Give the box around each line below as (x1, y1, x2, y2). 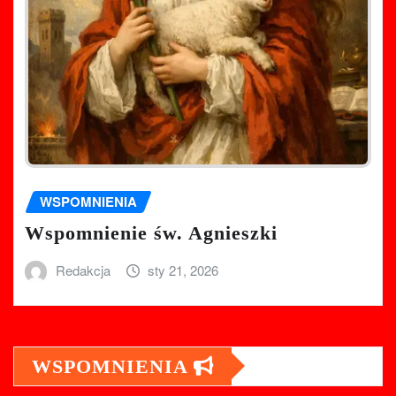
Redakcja (55, 261, 110, 280)
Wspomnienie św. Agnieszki (25, 222, 278, 245)
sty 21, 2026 (148, 261, 219, 280)
